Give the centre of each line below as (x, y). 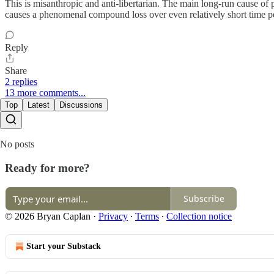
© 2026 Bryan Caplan (48, 216)
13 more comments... (45, 93)
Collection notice (199, 216)
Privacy (113, 216)
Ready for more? (47, 168)
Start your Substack (64, 246)
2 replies (21, 82)
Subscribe (204, 198)
